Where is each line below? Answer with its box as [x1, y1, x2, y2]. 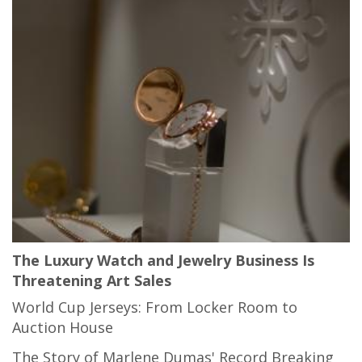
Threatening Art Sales [12, 271, 171, 291]
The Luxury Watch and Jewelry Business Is [12, 250, 314, 271]
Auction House [12, 318, 113, 338]
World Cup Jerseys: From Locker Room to [12, 297, 297, 318]
